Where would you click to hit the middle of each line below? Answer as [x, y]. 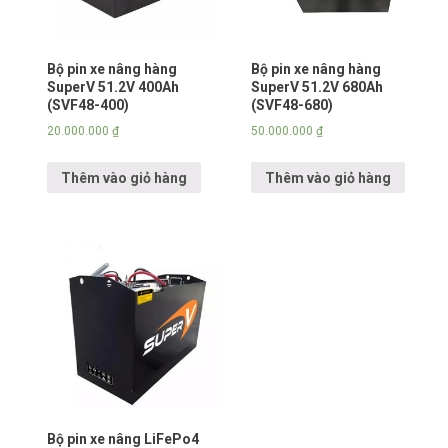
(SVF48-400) [87, 104]
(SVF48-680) [291, 104]
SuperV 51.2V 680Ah [316, 86]
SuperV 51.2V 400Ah [112, 86]
